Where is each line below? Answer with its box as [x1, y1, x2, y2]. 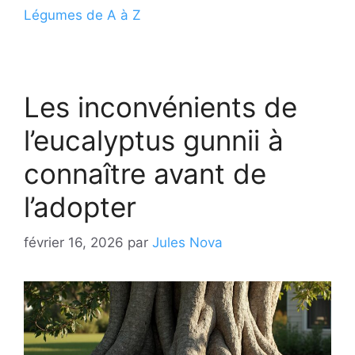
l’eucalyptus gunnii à [24, 124, 284, 158]
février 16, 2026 [24, 234, 124, 250]
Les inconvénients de [24, 90, 297, 124]
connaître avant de [24, 157, 266, 191]
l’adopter [24, 190, 136, 224]
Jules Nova [152, 234, 223, 250]
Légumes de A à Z [24, 7, 141, 24]
